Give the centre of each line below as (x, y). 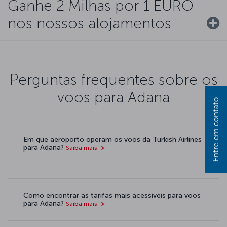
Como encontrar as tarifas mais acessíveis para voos (112, 195)
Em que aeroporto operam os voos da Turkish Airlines (112, 140)
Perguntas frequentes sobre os (113, 79)
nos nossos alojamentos (89, 23)
